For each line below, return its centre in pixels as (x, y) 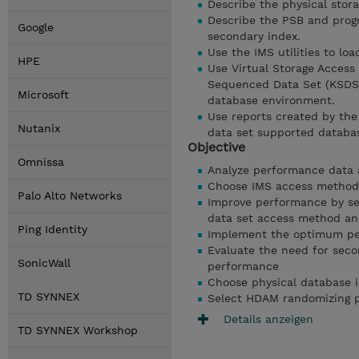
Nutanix (39, 128)
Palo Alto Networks (70, 196)
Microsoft (43, 95)
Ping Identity (52, 229)
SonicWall (44, 263)
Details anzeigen (268, 319)
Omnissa (41, 162)
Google (36, 27)
